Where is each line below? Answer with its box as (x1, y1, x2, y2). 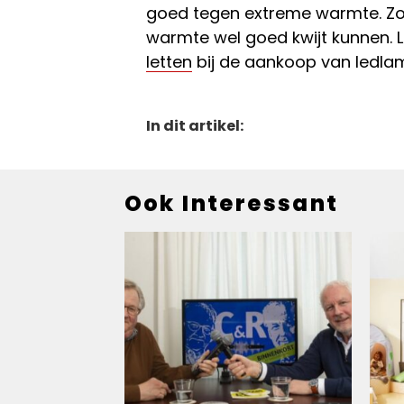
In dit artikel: (146, 115, 243, 136)
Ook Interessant (124, 188, 339, 218)
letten (146, 50, 192, 73)
